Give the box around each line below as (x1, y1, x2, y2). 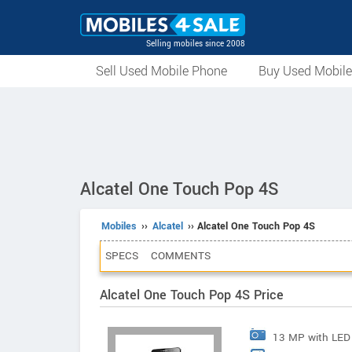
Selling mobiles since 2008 (146, 38, 245, 49)
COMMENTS (151, 248, 211, 263)
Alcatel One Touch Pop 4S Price (100, 286, 284, 304)
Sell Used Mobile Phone (96, 62, 227, 80)
